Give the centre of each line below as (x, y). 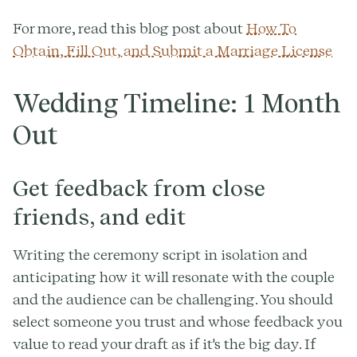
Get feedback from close (139, 188)
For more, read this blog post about (129, 28)
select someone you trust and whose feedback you (178, 321)
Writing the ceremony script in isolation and (160, 254)
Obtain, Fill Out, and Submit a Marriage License (173, 50)
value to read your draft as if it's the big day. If (164, 343)
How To (271, 28)
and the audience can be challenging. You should (173, 299)
